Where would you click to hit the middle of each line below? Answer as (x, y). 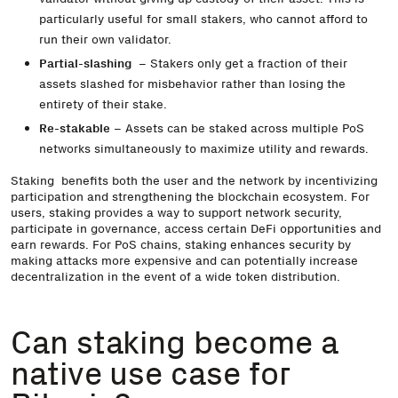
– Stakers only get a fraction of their (239, 63)
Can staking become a (175, 342)
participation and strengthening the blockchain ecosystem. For (190, 196)
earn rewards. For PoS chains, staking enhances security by (181, 244)
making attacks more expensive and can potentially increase (184, 260)
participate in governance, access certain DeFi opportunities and (196, 228)
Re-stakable (74, 128)
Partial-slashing (85, 63)
